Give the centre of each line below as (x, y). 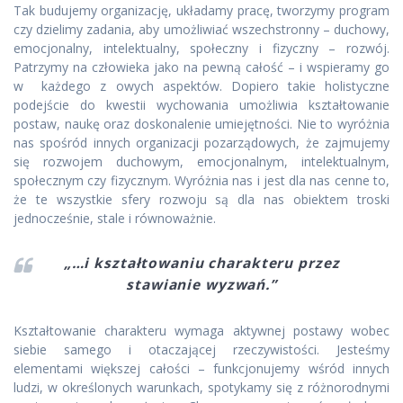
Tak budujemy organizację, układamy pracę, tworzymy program (201, 11)
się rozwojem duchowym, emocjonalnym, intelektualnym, (201, 162)
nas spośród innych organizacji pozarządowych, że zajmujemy (201, 143)
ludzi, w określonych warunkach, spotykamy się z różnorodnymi (201, 388)
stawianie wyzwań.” (201, 285)
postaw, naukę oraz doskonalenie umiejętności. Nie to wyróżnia (201, 124)
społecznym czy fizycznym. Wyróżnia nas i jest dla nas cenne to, (201, 181)
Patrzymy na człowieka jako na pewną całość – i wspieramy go (201, 67)
